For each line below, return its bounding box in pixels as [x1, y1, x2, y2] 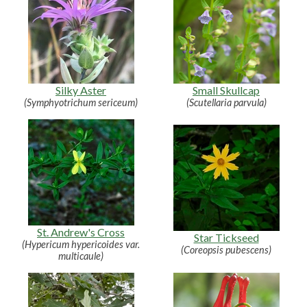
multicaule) [58, 249, 103, 262]
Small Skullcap [193, 83, 260, 97]
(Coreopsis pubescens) [181, 244, 271, 256]
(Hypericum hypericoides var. [22, 238, 140, 250]
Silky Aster [56, 83, 106, 97]
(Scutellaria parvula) [186, 96, 267, 108]
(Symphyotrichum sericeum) [24, 96, 138, 108]
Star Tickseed [193, 231, 259, 245]
